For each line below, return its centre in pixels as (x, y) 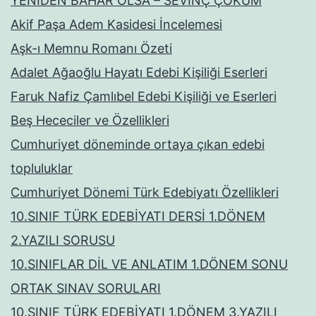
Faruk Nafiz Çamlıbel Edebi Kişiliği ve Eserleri (144, 97)
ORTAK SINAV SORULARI (86, 288)
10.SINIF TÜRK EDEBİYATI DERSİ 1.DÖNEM (138, 217)
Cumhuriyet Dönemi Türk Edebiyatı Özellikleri (145, 193)
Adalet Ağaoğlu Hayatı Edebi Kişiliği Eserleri (139, 73)
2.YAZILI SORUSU (63, 241)
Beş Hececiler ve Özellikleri (90, 121)
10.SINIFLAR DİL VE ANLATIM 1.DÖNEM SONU (149, 265)
